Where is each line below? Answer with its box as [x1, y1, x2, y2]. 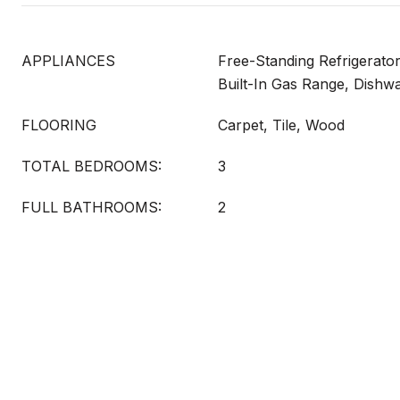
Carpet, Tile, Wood [218, 116, 345, 134]
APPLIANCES [21, 52, 115, 70]
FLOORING [21, 116, 96, 134]
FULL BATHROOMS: [21, 198, 162, 216]
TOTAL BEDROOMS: [21, 157, 162, 175]
